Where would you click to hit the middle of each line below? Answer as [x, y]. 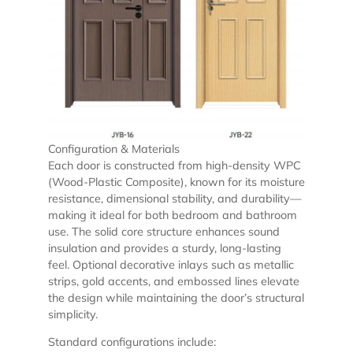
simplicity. [72, 314]
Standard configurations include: [132, 342]
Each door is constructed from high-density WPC [174, 165]
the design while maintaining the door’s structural [176, 297]
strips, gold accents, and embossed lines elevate [173, 281]
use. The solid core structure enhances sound [163, 231]
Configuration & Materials [113, 149]
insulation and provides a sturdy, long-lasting [164, 248]
